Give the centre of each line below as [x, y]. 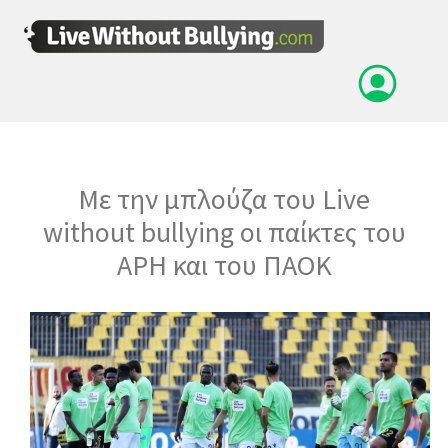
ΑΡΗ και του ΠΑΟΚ [224, 265]
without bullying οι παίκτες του [224, 232]
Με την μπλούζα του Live [224, 199]
